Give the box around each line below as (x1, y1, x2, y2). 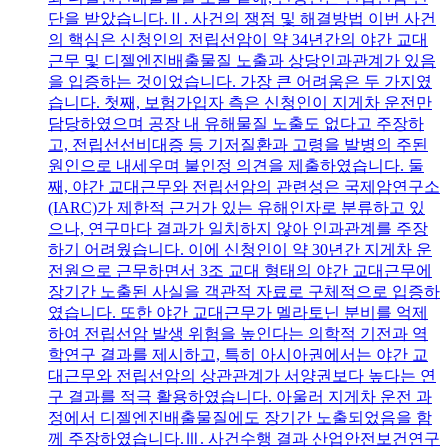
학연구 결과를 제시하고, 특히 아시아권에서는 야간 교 (48, 346, 428, 364)
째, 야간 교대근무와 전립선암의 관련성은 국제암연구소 (48, 178, 440, 196)
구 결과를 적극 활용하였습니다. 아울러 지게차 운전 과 (48, 388, 432, 406)
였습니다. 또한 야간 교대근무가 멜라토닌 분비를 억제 (48, 304, 428, 322)
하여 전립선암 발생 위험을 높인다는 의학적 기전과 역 (48, 325, 428, 343)
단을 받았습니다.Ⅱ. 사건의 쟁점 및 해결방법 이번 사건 (48, 10, 436, 28)
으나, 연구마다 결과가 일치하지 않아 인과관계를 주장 (48, 220, 428, 238)
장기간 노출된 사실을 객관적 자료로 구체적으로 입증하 (48, 283, 440, 301)
